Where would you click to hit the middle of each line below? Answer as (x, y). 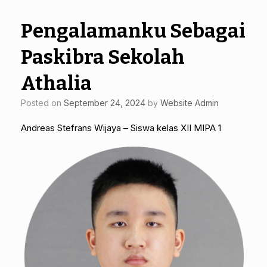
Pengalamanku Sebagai (133, 31)
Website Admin (190, 103)
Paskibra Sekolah (103, 57)
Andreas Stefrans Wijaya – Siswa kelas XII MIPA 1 (121, 128)
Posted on (45, 103)
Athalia (56, 83)
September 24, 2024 (105, 103)
